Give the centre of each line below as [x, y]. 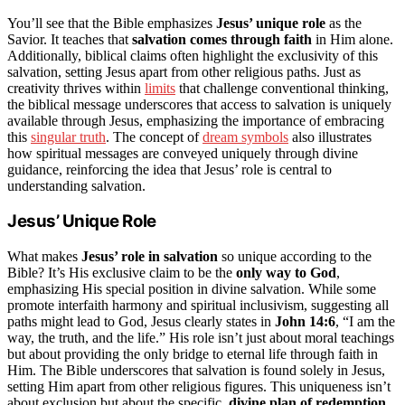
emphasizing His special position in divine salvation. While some [192, 289]
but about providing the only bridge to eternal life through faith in [193, 354]
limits [160, 88]
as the [344, 23]
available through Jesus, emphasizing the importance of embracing [196, 120]
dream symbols [245, 137]
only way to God [286, 273]
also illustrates [330, 137]
